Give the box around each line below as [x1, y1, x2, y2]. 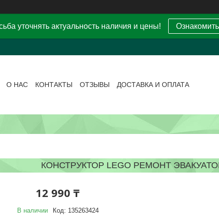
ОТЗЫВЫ [80, 81, 110, 89]
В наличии [17, 206, 48, 214]
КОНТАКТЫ [35, 81, 73, 89]
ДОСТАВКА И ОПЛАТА [117, 81, 190, 89]
